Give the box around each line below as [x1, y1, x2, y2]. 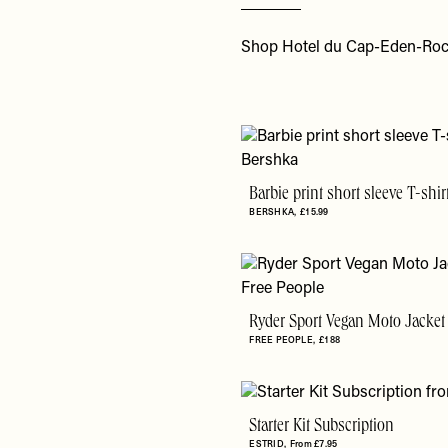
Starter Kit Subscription [249, 417, 395, 438]
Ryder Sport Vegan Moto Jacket [249, 313, 446, 334]
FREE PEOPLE [249, 333, 313, 347]
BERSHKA [249, 205, 294, 219]
